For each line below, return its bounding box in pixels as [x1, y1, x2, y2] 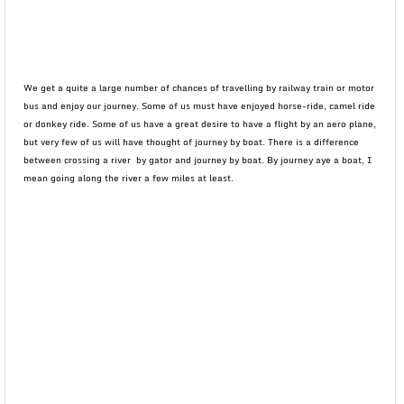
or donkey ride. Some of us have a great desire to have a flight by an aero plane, [23, 116, 376, 131]
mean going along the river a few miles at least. [23, 170, 234, 185]
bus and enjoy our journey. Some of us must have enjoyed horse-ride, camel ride [23, 98, 375, 113]
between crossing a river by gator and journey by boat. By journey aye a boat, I [23, 152, 372, 167]
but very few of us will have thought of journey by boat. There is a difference [23, 134, 359, 149]
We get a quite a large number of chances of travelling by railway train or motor [23, 80, 374, 95]
